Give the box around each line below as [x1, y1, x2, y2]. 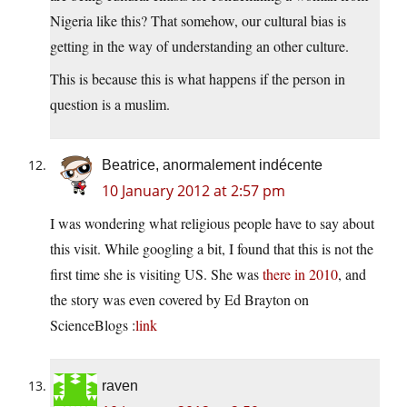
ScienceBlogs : [50, 315, 135, 335]
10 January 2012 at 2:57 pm [102, 181, 285, 202]
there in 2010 [263, 264, 338, 284]
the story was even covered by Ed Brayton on [50, 290, 309, 310]
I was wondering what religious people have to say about [50, 213, 374, 233]
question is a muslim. [50, 94, 170, 114]
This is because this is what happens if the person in [50, 69, 345, 89]
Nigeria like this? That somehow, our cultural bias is [50, 11, 346, 31]
